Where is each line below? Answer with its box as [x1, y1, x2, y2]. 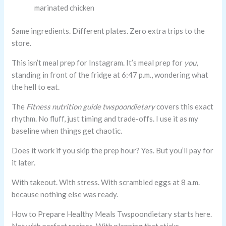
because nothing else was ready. [12, 190, 119, 199]
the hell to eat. [12, 82, 60, 92]
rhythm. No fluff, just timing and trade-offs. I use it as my [12, 114, 199, 124]
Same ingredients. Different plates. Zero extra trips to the [12, 26, 205, 36]
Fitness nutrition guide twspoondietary [26, 102, 155, 111]
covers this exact [155, 102, 214, 111]
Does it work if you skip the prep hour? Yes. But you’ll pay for [12, 146, 214, 155]
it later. [12, 158, 36, 167]
